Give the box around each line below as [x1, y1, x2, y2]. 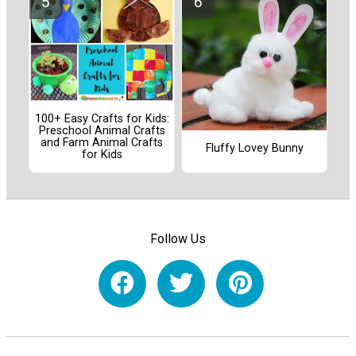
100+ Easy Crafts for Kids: [34, 112, 169, 126]
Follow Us [150, 230, 206, 246]
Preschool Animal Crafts [38, 124, 165, 138]
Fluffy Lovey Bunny [205, 141, 304, 155]
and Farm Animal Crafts [41, 136, 163, 150]
